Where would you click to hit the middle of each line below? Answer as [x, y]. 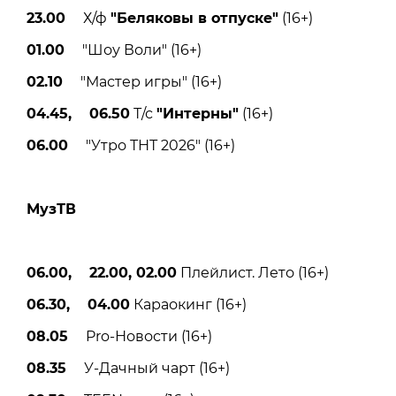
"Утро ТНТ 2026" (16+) [152, 145]
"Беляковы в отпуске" [194, 18]
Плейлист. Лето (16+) [253, 272]
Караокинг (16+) [188, 304]
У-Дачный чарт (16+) [148, 368]
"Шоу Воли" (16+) [133, 49]
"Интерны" [198, 113]
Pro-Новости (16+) [140, 336]
